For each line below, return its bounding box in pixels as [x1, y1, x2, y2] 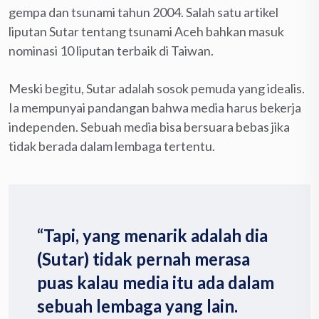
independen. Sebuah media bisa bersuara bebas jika [9, 118, 290, 135]
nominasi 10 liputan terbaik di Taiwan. [9, 42, 214, 58]
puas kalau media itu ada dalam [37, 271, 274, 293]
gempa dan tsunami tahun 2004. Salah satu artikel [9, 4, 278, 20]
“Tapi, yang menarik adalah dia [37, 224, 268, 246]
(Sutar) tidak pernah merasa [37, 248, 250, 269]
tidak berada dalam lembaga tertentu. [9, 137, 215, 154]
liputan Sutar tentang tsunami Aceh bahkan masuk [9, 23, 284, 39]
